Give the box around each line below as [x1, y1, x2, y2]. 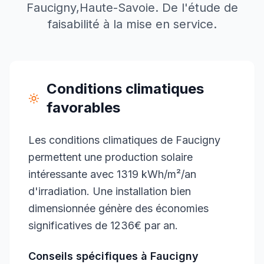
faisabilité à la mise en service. [47, 17, 217, 31]
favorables [47, 99, 121, 116]
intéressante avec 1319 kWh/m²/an [28, 168, 196, 180]
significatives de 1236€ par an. [28, 219, 178, 232]
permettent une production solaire [28, 151, 193, 163]
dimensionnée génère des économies [28, 202, 209, 214]
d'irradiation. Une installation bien [28, 185, 191, 197]
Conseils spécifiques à [28, 250, 150, 262]
